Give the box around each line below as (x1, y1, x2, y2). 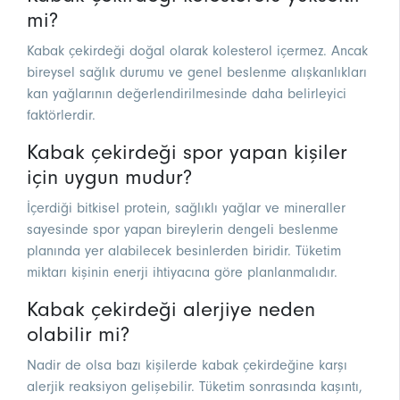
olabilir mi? (27, 322, 129, 347)
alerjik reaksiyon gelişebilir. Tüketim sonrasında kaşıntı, (27, 379, 362, 396)
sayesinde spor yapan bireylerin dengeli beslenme (27, 221, 338, 238)
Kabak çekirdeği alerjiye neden (27, 297, 315, 322)
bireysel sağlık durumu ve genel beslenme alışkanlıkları (27, 64, 367, 81)
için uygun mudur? (27, 165, 192, 190)
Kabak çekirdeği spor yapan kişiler (27, 140, 347, 165)
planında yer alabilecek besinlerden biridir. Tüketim (27, 243, 341, 260)
